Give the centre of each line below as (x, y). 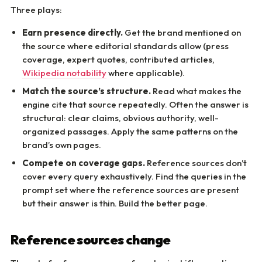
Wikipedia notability (64, 73)
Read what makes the (196, 91)
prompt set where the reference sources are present (131, 190)
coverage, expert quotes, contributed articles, (118, 59)
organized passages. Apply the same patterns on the (130, 131)
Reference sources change (91, 240)
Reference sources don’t (196, 163)
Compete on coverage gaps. (84, 163)
